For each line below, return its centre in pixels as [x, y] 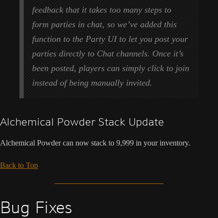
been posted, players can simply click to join [111, 68]
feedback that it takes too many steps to [102, 9]
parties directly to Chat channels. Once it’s [108, 53]
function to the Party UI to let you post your [110, 39]
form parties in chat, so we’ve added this [105, 24]
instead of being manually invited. [92, 82]
